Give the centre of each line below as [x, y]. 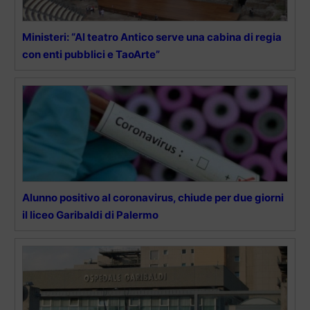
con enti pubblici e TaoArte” [91, 54]
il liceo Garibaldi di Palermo [90, 215]
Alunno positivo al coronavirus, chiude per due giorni [153, 197]
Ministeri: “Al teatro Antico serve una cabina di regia [152, 37]
